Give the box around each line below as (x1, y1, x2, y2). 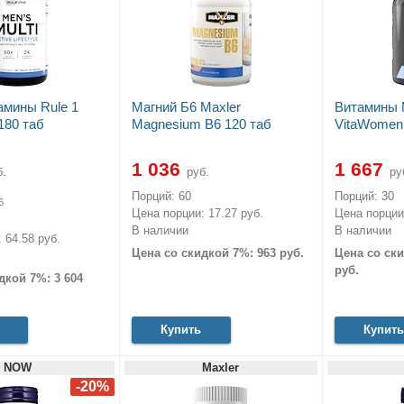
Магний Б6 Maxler (131, 98, 241, 115)
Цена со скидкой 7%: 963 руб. (131, 246, 304, 261)
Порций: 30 (334, 188, 394, 203)
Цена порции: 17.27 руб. (131, 206, 263, 220)
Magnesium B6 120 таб (131, 115, 271, 132)
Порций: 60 (131, 188, 191, 203)
